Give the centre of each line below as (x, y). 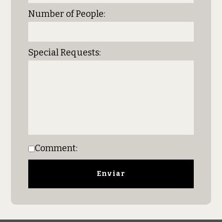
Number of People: (67, 14)
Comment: (56, 148)
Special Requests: (65, 53)
